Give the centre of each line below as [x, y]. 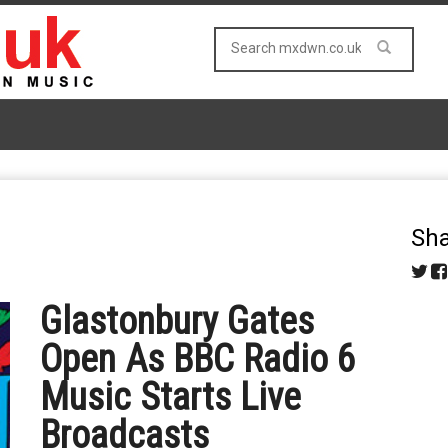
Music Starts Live [171, 397]
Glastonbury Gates [177, 321]
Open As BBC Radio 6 [198, 359]
